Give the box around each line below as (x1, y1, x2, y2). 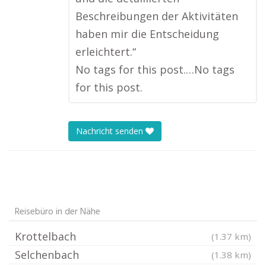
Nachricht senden (76, 125, 145, 137)
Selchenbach (15, 248, 79, 262)
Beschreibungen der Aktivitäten (75, 9, 238, 23)
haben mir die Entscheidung (75, 27, 219, 41)
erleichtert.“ (75, 45, 136, 59)
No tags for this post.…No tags (75, 62, 235, 77)
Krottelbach (15, 229, 76, 243)
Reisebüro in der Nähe (15, 204, 100, 220)
